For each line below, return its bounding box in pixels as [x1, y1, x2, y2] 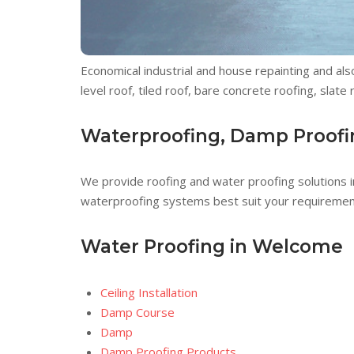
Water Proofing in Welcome [81, 235, 343, 258]
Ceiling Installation [100, 284, 198, 300]
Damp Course [100, 303, 175, 320]
